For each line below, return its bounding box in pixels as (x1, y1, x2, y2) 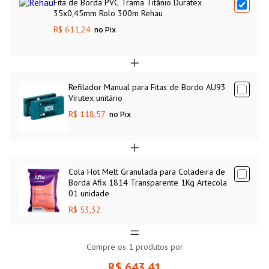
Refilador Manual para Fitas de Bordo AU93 (68, 81, 226, 92)
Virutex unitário (68, 92, 122, 103)
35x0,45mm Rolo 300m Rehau (53, 7, 163, 19)
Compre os (86, 241, 128, 252)
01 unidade (68, 187, 109, 199)
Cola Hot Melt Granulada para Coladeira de (68, 166, 225, 177)
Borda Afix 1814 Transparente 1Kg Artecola (68, 177, 227, 188)
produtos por (133, 241, 183, 252)
